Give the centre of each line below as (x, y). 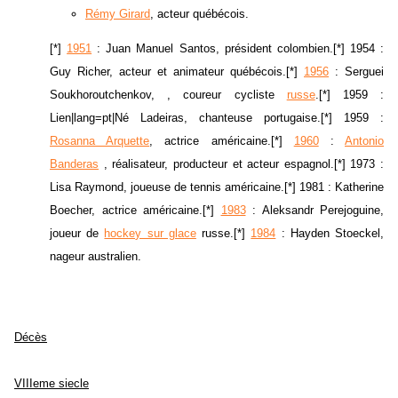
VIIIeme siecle (52, 384)
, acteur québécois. (199, 14)
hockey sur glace (150, 234)
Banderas (74, 164)
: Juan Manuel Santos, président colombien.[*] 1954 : (238, 49)
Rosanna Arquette (100, 141)
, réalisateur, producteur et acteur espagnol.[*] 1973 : (241, 164)
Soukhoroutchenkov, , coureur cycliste (168, 95)
